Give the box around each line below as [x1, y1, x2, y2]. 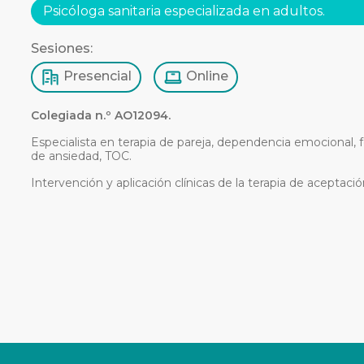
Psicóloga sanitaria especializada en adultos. [43, 2, 325, 19]
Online [183, 68, 228, 84]
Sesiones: [31, 40, 93, 56]
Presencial [60, 68, 132, 84]
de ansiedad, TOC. [31, 148, 132, 163]
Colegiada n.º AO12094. [31, 107, 171, 123]
